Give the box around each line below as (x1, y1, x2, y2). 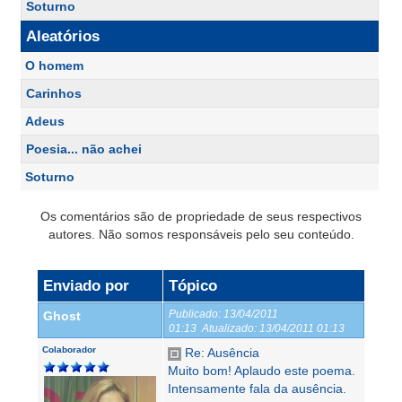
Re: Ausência (181, 345, 259, 360)
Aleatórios (26, 28, 100, 45)
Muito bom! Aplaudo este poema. (168, 363, 355, 378)
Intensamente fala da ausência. (168, 381, 346, 396)
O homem (25, 58, 83, 73)
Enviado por (43, 277, 129, 294)
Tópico (169, 277, 217, 294)
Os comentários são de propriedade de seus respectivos (40, 209, 362, 223)
